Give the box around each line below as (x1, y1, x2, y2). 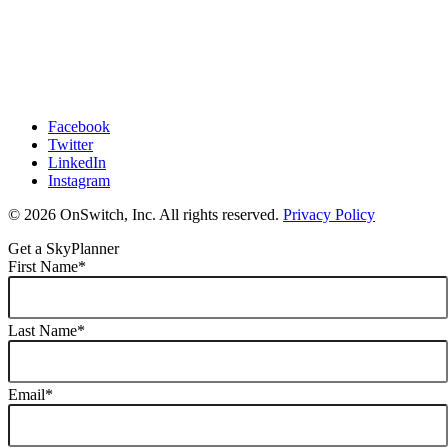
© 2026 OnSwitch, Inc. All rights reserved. (8, 205, 283, 223)
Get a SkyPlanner (8, 239, 119, 257)
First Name (8, 257, 78, 275)
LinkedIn (48, 153, 106, 171)
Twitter (48, 135, 93, 153)
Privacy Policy (283, 205, 375, 223)
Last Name (8, 321, 77, 339)
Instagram (48, 171, 110, 189)
